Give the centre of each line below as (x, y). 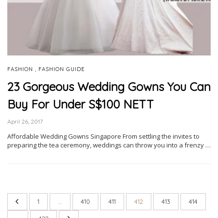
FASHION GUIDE (62, 69)
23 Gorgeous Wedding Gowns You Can (109, 87)
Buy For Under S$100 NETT (81, 104)
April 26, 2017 (25, 122)
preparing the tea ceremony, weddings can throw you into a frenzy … (109, 145)
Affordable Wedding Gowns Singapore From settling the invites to (103, 136)
